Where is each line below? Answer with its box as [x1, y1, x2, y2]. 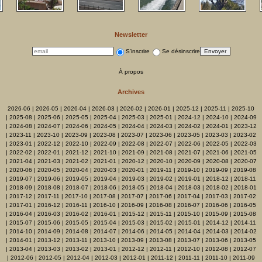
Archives [118, 88, 144, 96]
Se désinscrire [161, 48, 200, 54]
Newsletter [115, 31, 147, 38]
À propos [119, 68, 143, 75]
